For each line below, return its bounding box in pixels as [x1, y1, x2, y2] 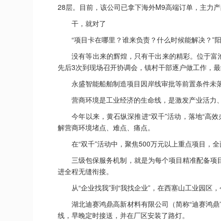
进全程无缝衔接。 [58, 166, 113, 176]
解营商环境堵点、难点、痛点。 [58, 122, 154, 132]
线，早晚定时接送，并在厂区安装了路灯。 [58, 210, 189, 220]
